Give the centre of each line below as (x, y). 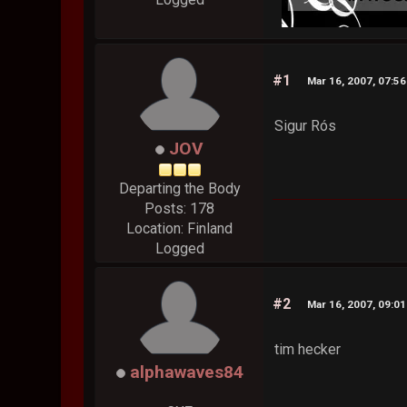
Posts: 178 (180, 209)
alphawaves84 (186, 372)
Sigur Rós (306, 126)
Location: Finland (180, 229)
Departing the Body (179, 189)
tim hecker (308, 350)
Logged (179, 249)
